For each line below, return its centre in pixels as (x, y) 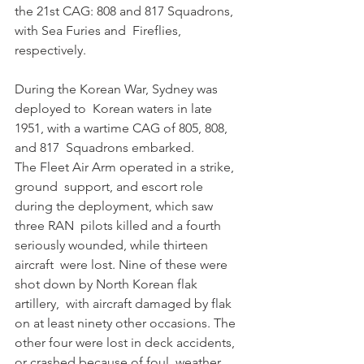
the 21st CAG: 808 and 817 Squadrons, (126, 11)
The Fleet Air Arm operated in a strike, (126, 167)
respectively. (50, 50)
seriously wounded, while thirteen (113, 245)
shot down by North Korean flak (108, 284)
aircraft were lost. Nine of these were (123, 265)
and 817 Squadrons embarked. (106, 148)
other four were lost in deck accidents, (126, 343)
